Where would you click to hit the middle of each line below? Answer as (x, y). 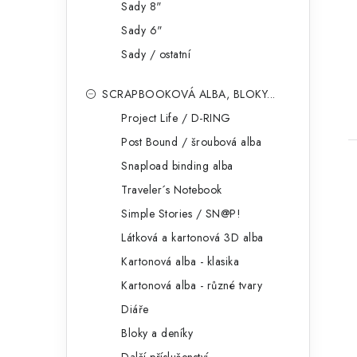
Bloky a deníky (157, 333)
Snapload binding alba (177, 166)
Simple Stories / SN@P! (181, 214)
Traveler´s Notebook (172, 190)
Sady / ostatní (156, 55)
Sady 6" (142, 31)
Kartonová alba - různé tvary (192, 286)
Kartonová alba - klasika (180, 262)
